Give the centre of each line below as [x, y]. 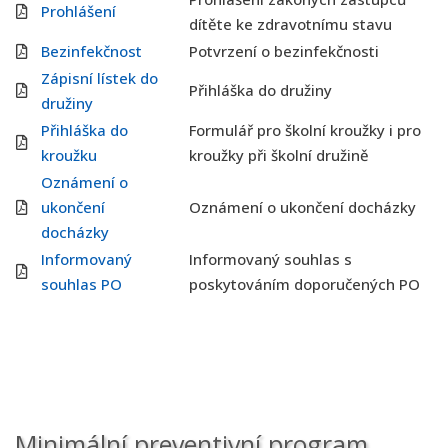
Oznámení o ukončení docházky [302, 207]
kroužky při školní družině [279, 155]
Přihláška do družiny [260, 90]
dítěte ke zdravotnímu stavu [290, 24]
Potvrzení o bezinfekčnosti [284, 51]
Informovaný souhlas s [270, 259]
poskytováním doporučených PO [304, 284]
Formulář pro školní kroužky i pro [305, 130]
